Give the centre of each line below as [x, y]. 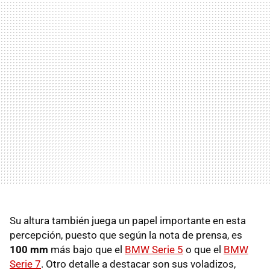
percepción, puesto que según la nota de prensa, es [126, 235]
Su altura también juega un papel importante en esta [128, 221]
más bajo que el [86, 250]
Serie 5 [166, 250]
